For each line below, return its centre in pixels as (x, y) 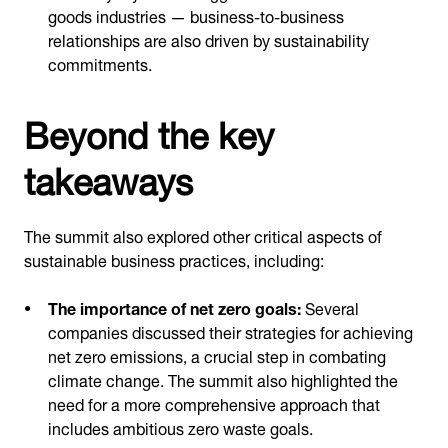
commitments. (100, 62)
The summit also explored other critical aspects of (203, 234)
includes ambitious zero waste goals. (180, 426)
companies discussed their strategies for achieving (230, 330)
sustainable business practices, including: (174, 258)
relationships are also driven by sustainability (208, 38)
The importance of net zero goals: (174, 306)
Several (330, 306)
